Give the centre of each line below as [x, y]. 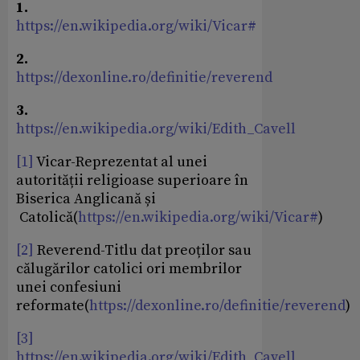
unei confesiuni [69, 288]
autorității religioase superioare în [132, 181]
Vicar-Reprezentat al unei [121, 162]
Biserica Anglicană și [86, 199]
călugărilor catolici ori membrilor [129, 269]
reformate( [53, 306]
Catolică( [47, 218]
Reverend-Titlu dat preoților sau [143, 251]
